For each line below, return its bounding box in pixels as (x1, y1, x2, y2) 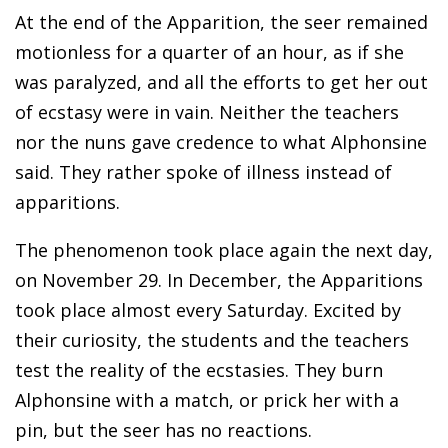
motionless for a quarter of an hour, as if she (15, 39, 404, 64)
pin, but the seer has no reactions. (15, 417, 312, 442)
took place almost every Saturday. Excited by (15, 297, 401, 322)
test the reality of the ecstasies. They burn (15, 357, 383, 382)
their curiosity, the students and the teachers (15, 327, 409, 352)
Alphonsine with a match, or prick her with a (15, 387, 399, 412)
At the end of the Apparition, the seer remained (15, 9, 428, 34)
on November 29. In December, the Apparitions (15, 267, 423, 292)
